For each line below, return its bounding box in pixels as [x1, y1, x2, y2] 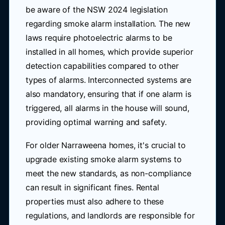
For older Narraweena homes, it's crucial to [25, 140, 186, 150]
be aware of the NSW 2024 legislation [25, 5, 168, 15]
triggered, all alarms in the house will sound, [25, 103, 189, 113]
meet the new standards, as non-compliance [25, 168, 191, 178]
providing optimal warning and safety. [25, 117, 167, 127]
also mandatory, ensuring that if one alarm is [25, 89, 191, 99]
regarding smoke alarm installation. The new [25, 19, 191, 29]
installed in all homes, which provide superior [25, 47, 193, 57]
